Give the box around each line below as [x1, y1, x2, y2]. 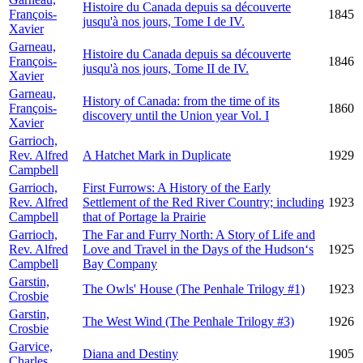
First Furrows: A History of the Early [83, 181, 271, 194]
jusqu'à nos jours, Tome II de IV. [83, 62, 249, 75]
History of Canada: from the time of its [83, 94, 280, 108]
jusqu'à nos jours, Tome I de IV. [83, 15, 245, 28]
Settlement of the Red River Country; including [83, 195, 324, 209]
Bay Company [83, 257, 157, 271]
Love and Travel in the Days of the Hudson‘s [83, 242, 314, 256]
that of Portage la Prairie [83, 210, 206, 224]
